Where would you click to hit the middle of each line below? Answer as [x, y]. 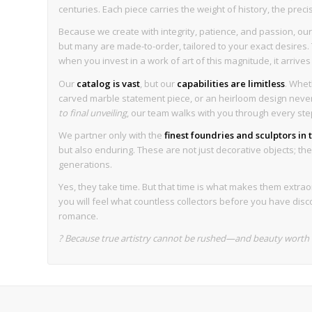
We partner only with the [112, 135]
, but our [159, 83]
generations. [86, 164]
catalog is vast [109, 83]
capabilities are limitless [231, 83]
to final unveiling [93, 112]
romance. [79, 216]
